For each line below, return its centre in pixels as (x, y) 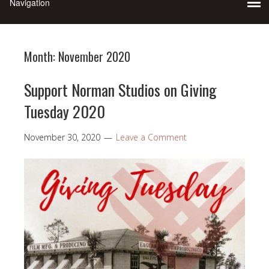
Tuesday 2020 (65, 111)
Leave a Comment (151, 137)
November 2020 (94, 56)
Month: (41, 56)
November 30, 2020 (62, 137)
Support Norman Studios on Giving (120, 89)
